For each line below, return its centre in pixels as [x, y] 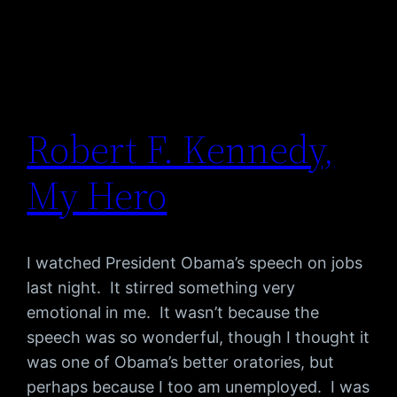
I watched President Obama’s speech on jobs [195, 263]
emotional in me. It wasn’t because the [173, 313]
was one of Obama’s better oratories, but [181, 362]
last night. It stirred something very [161, 288]
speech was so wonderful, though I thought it [198, 338]
